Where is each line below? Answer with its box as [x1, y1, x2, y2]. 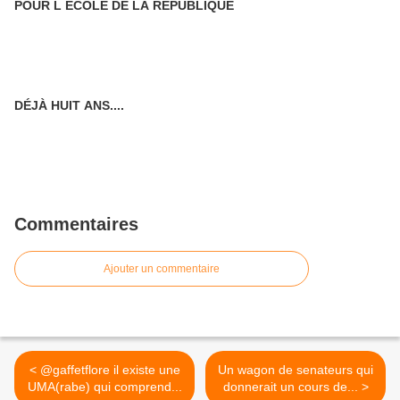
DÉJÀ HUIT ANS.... [14, 98, 124, 112]
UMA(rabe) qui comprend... [27, 379, 182, 394]
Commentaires [14, 214, 138, 234]
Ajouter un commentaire [104, 262, 220, 275]
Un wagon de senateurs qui [218, 362, 373, 377]
